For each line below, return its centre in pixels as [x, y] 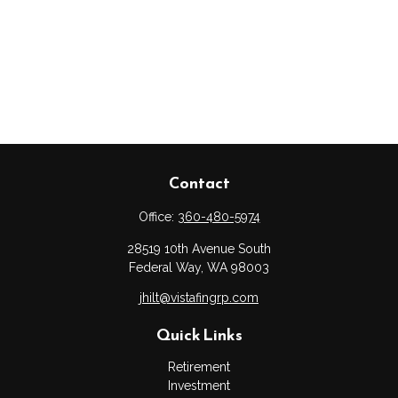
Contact [199, 183]
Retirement [199, 367]
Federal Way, [166, 267]
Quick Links [199, 334]
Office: [158, 217]
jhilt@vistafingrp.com [199, 298]
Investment [199, 386]
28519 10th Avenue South [199, 249]
